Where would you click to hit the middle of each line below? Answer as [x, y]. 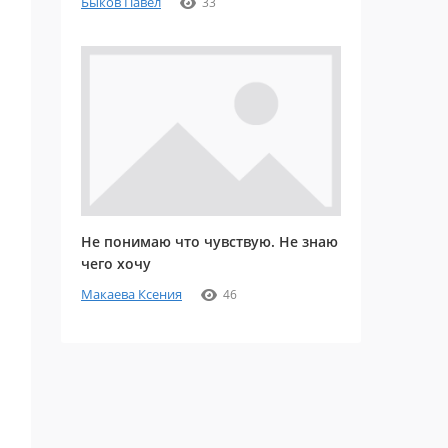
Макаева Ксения [131, 294]
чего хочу [116, 263]
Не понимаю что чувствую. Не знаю [209, 241]
